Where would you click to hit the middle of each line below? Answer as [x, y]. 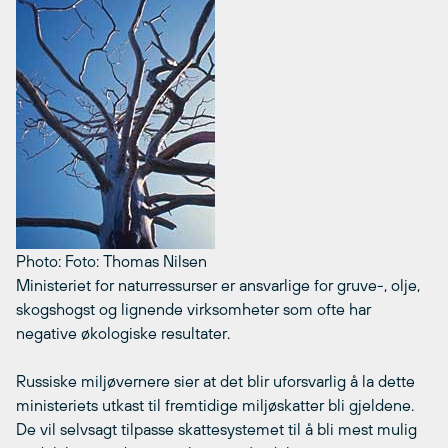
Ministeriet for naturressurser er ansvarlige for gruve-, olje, [218, 284]
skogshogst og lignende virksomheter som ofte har [193, 308]
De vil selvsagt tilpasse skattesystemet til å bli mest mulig [216, 428]
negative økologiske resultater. [123, 332]
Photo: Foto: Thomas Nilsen [111, 260]
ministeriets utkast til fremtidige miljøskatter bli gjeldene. [215, 404]
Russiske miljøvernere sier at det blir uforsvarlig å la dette [215, 380]
